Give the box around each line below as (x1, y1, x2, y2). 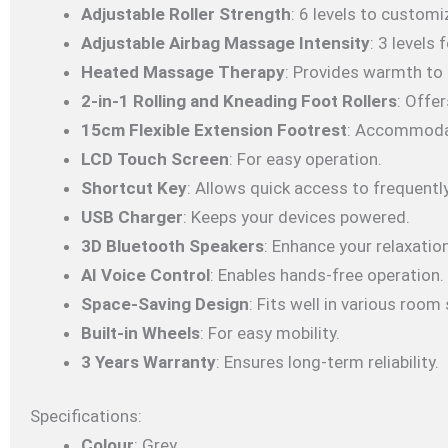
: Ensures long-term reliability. (216, 351, 439, 372)
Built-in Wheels (81, 322, 200, 343)
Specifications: (30, 406, 142, 427)
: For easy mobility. (200, 322, 340, 343)
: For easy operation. (229, 148, 382, 169)
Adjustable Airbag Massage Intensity (81, 32, 370, 53)
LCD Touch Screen (81, 148, 229, 169)
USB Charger (81, 206, 183, 227)
